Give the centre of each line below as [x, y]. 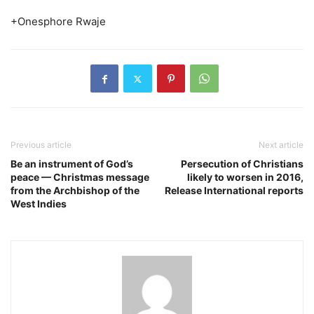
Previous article [41, 145]
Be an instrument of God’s [72, 164]
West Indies [39, 204]
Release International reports [234, 191]
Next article [281, 145]
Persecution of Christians [242, 164]
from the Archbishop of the [75, 191]
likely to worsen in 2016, [245, 177]
